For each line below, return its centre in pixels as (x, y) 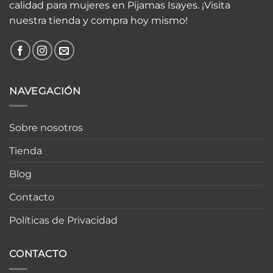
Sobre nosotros (46, 128)
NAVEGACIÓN (45, 91)
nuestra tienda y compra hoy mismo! (98, 20)
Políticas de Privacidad (63, 221)
